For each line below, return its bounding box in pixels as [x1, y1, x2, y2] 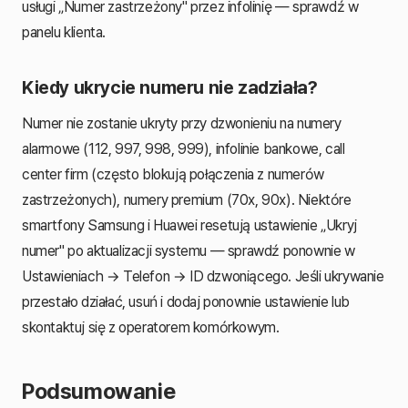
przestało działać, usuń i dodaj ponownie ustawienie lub [22, 292, 351, 311]
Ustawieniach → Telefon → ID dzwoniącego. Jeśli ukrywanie [22, 267, 384, 285]
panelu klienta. [22, 23, 106, 41]
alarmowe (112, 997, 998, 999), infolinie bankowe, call [22, 139, 345, 158]
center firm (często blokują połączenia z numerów [22, 165, 324, 183]
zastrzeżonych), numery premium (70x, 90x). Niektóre [22, 190, 352, 209]
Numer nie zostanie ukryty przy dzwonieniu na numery [22, 114, 342, 132]
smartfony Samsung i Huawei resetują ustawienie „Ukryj [22, 216, 357, 234]
